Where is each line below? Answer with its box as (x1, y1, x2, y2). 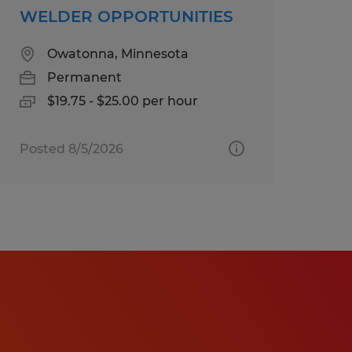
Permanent (46, 69, 122, 85)
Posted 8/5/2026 (19, 141, 123, 156)
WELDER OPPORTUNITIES (19, 6, 233, 26)
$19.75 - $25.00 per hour (46, 93, 198, 108)
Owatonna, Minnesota (46, 46, 189, 61)
